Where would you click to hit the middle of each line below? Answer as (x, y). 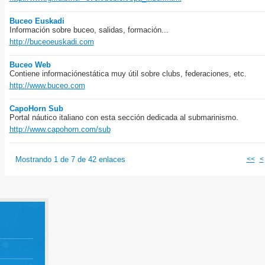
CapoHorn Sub (36, 109)
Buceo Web (30, 65)
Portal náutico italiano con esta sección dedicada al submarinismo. (124, 117)
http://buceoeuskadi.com (51, 42)
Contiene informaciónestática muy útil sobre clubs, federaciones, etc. (128, 74)
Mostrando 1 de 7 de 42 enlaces (70, 159)
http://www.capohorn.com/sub (60, 129)
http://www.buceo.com (47, 85)
